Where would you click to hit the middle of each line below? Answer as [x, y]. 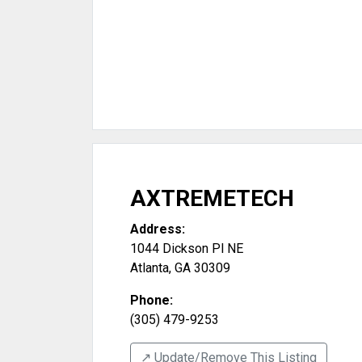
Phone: [152, 300]
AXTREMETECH [212, 198]
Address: [158, 229]
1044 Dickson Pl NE [187, 248]
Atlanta [149, 268]
